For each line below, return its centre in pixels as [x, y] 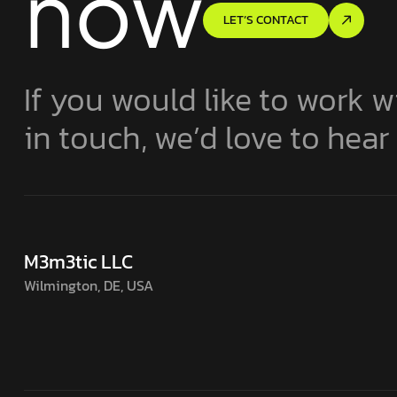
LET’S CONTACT [266, 20]
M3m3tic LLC [78, 262]
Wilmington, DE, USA [89, 286]
